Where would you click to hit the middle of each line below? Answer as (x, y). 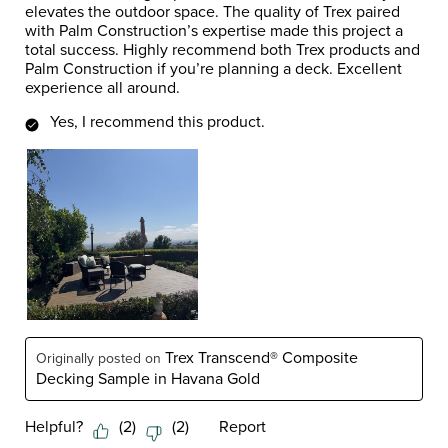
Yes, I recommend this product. (157, 121)
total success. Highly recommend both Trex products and (222, 49)
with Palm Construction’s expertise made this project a (214, 30)
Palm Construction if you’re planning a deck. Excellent (213, 68)
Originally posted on (100, 358)
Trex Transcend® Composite (261, 357)
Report (242, 426)
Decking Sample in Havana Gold (148, 378)
